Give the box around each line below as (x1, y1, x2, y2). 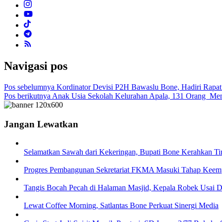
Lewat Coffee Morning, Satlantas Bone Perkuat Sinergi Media (24, 201, 219, 210)
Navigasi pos (4, 59, 67, 73)
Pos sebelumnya (4, 82, 55, 91)
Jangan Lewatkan (4, 118, 78, 129)
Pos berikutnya (4, 91, 51, 100)
